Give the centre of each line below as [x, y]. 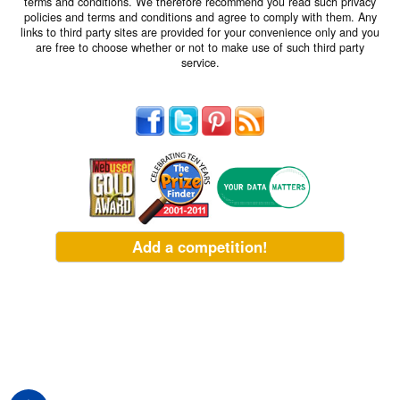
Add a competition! [200, 246]
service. [200, 62]
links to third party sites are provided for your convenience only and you [200, 32]
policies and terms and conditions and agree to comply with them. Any [200, 17]
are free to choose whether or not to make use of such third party [200, 47]
